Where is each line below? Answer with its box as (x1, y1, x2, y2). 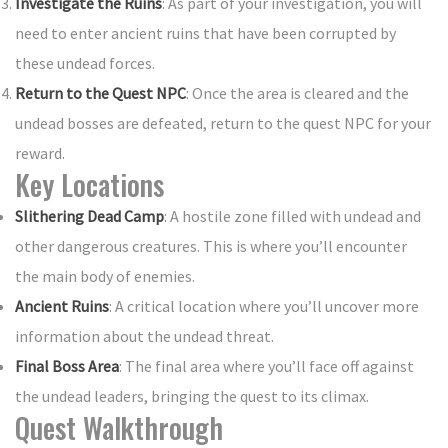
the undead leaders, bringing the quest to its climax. (15, 386, 369, 407)
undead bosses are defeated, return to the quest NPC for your (15, 113, 431, 134)
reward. (15, 143, 65, 164)
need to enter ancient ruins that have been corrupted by (15, 23, 396, 44)
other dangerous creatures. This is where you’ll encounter (15, 236, 407, 257)
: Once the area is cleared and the (186, 83, 409, 104)
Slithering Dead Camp (15, 206, 164, 227)
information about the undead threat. (15, 326, 274, 347)
